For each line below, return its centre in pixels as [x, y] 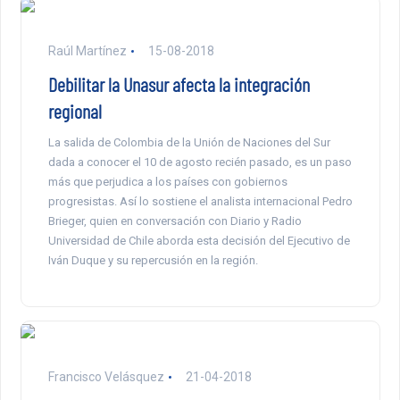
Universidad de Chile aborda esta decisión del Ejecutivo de [199, 241]
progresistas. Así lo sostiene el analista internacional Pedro [200, 202]
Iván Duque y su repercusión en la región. [153, 261]
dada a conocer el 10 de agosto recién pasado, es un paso [200, 162]
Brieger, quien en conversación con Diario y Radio [175, 221]
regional [75, 111]
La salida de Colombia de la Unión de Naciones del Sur [189, 143]
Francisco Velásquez [106, 377]
